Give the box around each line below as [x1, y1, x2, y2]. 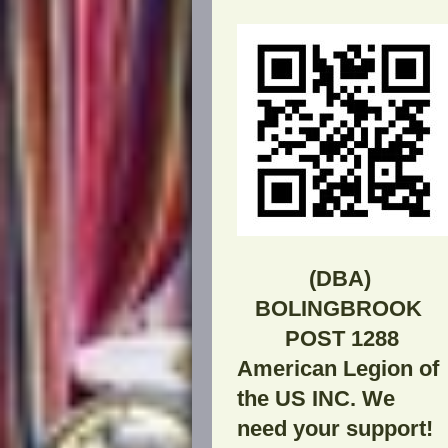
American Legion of [237, 355, 445, 381]
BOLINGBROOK [237, 295, 440, 321]
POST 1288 [237, 325, 399, 351]
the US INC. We [237, 385, 395, 411]
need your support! [237, 415, 433, 441]
